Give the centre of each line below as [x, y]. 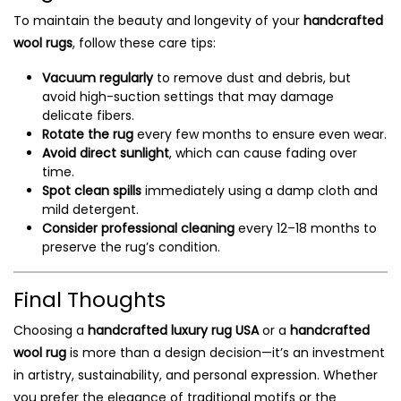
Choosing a [51, 330]
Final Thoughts [90, 299]
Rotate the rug [88, 134]
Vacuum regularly [98, 78]
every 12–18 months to [306, 228]
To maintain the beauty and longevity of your [158, 21]
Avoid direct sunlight [106, 153]
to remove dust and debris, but [252, 78]
